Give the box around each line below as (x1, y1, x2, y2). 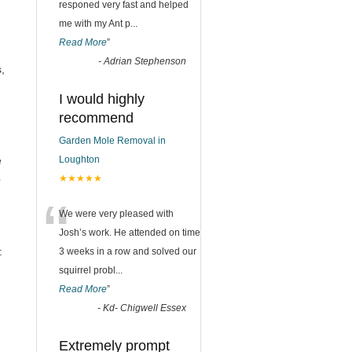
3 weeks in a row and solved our (59, 246, 196, 257)
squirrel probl (59, 265, 115, 276)
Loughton (59, 154, 100, 165)
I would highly (59, 91, 145, 107)
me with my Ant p (59, 18, 130, 29)
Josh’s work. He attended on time (59, 227, 200, 238)
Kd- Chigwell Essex (103, 302, 186, 313)
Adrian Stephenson (104, 56, 186, 67)
